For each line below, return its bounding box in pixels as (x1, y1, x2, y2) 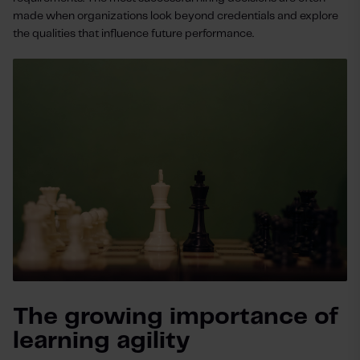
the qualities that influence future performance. (13, 28, 254, 39)
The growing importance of (13, 305, 338, 329)
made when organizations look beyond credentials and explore (13, 10, 338, 22)
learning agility (13, 329, 190, 354)
